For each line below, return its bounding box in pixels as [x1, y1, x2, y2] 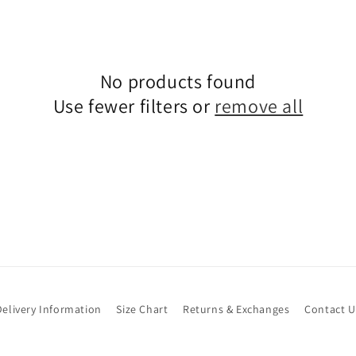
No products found [99, 68, 257, 94]
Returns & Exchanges [183, 302, 290, 316]
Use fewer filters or [52, 93, 215, 118]
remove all [215, 93, 304, 118]
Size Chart [116, 302, 168, 316]
